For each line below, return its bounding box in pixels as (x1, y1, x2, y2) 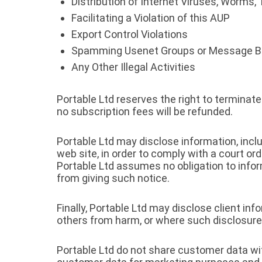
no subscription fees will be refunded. (57, 105, 233, 118)
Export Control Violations (71, 28, 188, 40)
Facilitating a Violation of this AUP (71, 12, 230, 24)
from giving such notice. (57, 172, 170, 184)
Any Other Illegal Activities (71, 61, 195, 73)
